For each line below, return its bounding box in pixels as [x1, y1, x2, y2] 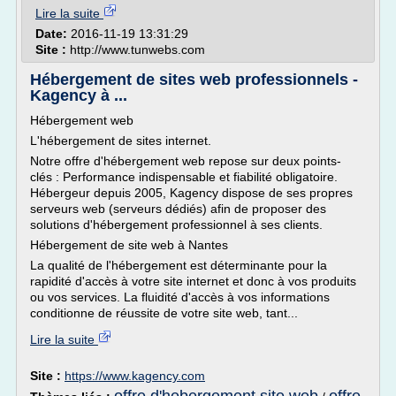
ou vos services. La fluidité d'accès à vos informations [30, 290, 330, 304]
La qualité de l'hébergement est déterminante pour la [30, 258, 327, 272]
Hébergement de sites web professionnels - [30, 71, 358, 88]
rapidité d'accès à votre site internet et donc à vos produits [30, 274, 356, 288]
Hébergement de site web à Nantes [30, 238, 228, 252]
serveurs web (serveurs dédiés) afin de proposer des [30, 202, 326, 216]
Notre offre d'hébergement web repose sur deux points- [30, 154, 341, 168]
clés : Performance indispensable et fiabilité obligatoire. [30, 170, 338, 184]
